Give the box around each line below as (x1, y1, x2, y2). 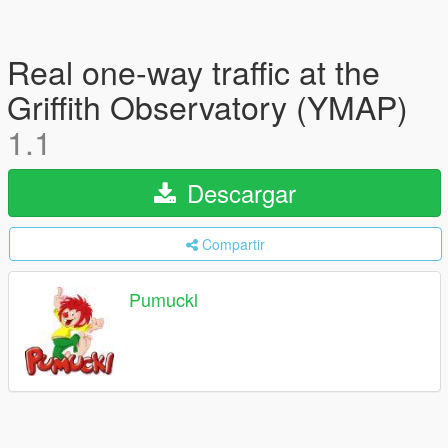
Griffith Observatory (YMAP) (7, 83, 408, 129)
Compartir (202, 234, 265, 254)
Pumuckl (129, 286, 198, 313)
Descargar (179, 175, 296, 210)
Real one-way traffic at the (7, 48, 380, 94)
